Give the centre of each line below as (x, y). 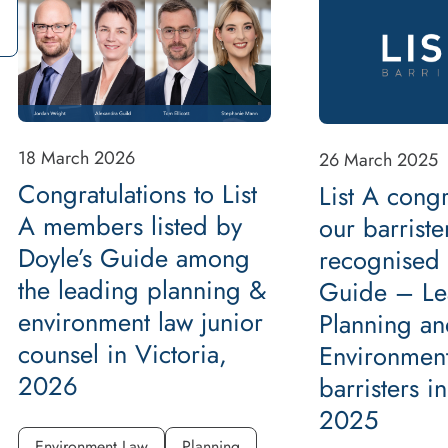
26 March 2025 (378, 159)
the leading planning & (142, 290)
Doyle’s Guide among (134, 258)
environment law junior (140, 322)
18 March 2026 (76, 157)
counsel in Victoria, (122, 354)
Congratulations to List (137, 194)
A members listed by (130, 226)
